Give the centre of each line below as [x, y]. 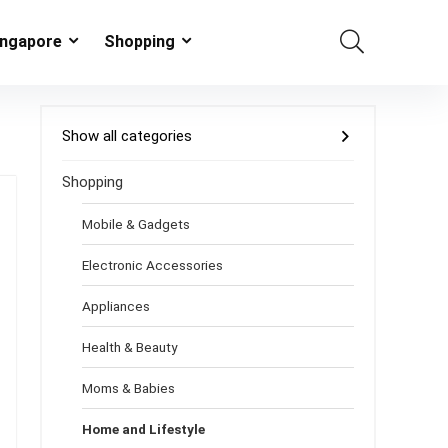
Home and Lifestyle [143, 429]
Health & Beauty [129, 347]
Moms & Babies [128, 388]
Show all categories [127, 136]
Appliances [116, 306]
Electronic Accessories [152, 265]
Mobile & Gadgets [136, 224]
